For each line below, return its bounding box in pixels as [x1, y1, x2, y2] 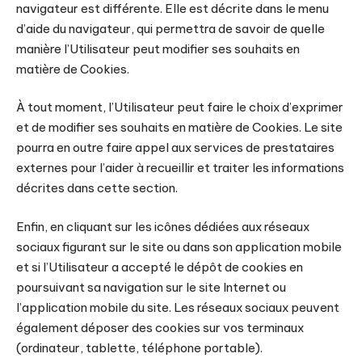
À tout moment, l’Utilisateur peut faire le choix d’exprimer [16, 99, 343, 115]
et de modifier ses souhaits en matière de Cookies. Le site [16, 120, 343, 135]
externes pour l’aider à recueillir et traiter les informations [16, 160, 344, 175]
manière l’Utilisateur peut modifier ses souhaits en [16, 40, 300, 57]
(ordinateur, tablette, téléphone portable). [16, 339, 263, 356]
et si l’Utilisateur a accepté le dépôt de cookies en [16, 259, 303, 275]
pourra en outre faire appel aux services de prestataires [16, 140, 335, 155]
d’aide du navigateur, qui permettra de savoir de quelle [16, 20, 325, 36]
